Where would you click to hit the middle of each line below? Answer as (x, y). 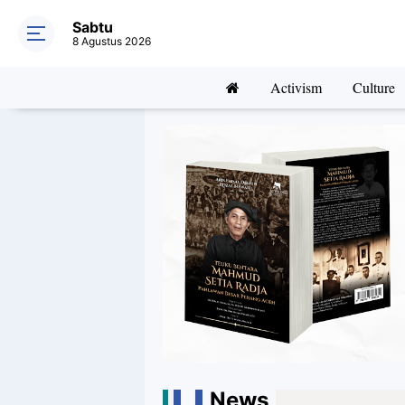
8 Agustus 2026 (112, 41)
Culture (373, 87)
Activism (296, 87)
